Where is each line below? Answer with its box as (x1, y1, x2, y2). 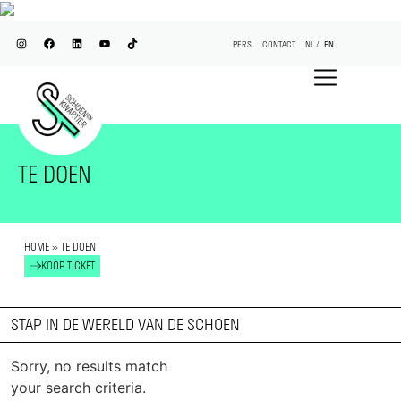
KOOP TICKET (40, 259, 95, 273)
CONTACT (261, 38, 295, 50)
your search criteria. (10, 378, 146, 397)
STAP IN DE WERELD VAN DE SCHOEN (10, 314, 240, 336)
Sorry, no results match (10, 356, 167, 375)
